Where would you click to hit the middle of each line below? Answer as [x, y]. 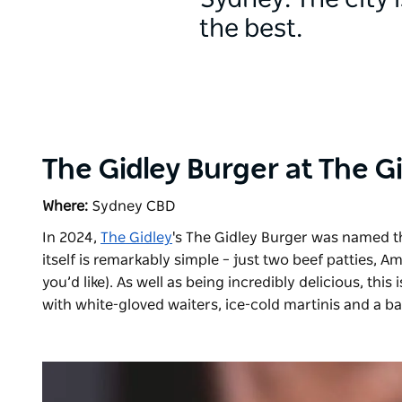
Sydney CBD [132, 206]
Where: [65, 206]
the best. [251, 30]
